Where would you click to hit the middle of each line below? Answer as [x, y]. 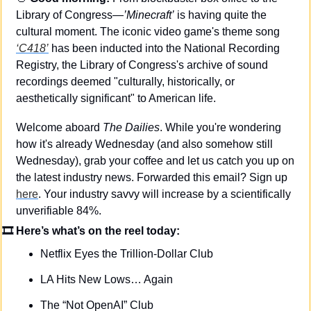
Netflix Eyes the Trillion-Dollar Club [127, 254]
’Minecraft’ [149, 15]
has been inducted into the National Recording [164, 49]
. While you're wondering [220, 128]
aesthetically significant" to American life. [116, 99]
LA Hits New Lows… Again [107, 280]
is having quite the [220, 15]
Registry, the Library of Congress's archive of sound [142, 65]
